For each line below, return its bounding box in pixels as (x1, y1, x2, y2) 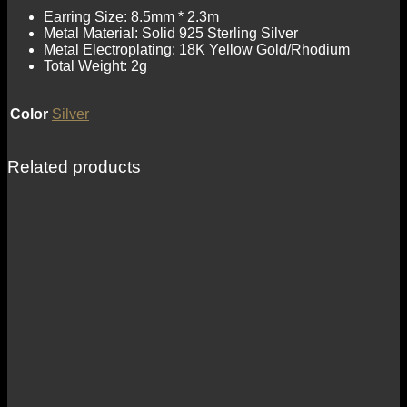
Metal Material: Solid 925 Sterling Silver (44, 25, 298, 41)
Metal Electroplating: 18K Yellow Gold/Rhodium (44, 41, 350, 57)
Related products (7, 156, 141, 176)
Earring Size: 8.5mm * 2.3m (44, 8, 219, 25)
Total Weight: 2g (44, 57, 147, 74)
